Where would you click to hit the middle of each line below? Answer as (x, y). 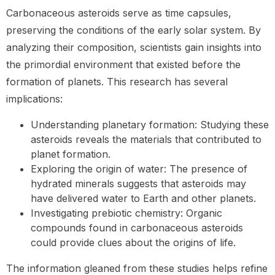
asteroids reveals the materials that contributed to (146, 140)
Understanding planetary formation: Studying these (150, 125)
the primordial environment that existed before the (123, 65)
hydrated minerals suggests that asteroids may (138, 184)
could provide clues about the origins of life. (133, 243)
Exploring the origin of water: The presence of (139, 169)
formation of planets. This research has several (117, 82)
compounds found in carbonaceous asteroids (137, 228)
